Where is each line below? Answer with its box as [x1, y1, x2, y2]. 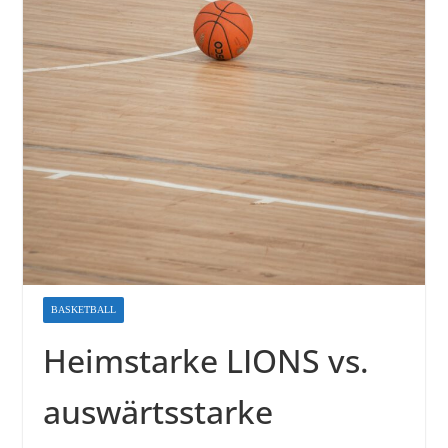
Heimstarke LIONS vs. [42, 339, 369, 383]
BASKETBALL [50, 301, 116, 320]
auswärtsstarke [42, 390, 273, 434]
